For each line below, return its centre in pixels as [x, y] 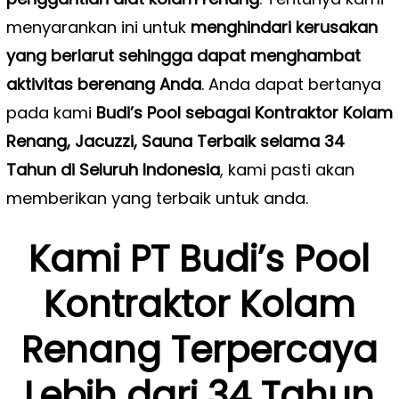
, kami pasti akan [287, 169]
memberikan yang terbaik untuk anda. [157, 198]
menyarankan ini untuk [98, 27]
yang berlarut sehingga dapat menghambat [183, 55]
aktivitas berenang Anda [103, 84]
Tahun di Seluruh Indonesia [113, 169]
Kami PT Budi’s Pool [199, 259]
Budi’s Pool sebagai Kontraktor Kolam [244, 112]
